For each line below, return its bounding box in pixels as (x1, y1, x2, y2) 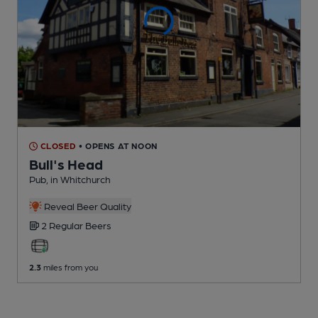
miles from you (41, 262, 98, 273)
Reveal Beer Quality (41, 200, 131, 212)
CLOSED (38, 141, 77, 151)
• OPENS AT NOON (78, 141, 158, 151)
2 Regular (41, 219, 85, 231)
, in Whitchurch (46, 173, 111, 185)
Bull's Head (29, 155, 103, 173)
